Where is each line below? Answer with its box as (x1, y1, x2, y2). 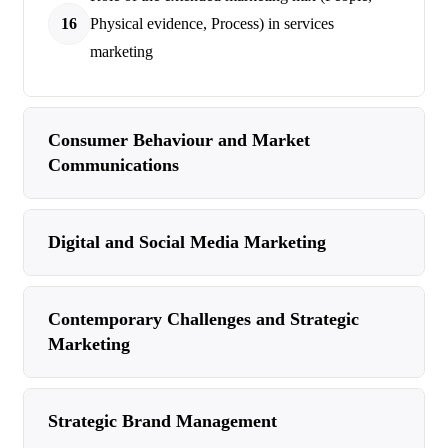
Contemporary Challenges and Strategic (48, 309, 359, 329)
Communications (48, 155, 179, 175)
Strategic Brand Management (48, 411, 277, 431)
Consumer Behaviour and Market (48, 130, 310, 150)
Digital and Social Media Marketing (48, 232, 326, 252)
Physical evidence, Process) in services (90, 15, 334, 32)
